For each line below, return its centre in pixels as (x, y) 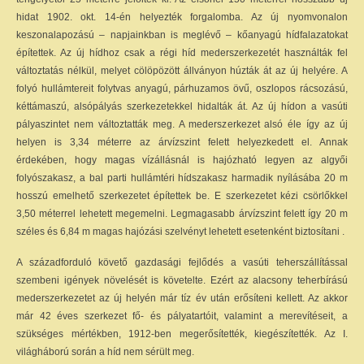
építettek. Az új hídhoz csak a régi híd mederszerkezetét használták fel (182, 53)
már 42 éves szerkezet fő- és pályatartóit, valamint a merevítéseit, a (182, 316)
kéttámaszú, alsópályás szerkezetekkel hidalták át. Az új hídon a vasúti (182, 106)
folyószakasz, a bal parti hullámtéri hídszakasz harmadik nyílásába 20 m (182, 178)
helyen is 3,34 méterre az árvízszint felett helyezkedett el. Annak (182, 142)
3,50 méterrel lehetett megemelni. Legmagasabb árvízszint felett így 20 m (182, 214)
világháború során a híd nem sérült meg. (105, 352)
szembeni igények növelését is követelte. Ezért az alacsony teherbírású (182, 280)
